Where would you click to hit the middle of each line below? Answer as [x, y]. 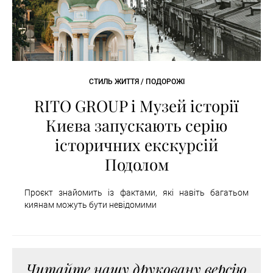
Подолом [136, 164]
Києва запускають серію [136, 125]
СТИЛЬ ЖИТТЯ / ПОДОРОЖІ [136, 81]
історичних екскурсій [136, 144]
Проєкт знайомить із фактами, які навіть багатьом [136, 192]
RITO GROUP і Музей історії [136, 105]
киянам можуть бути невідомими [90, 204]
